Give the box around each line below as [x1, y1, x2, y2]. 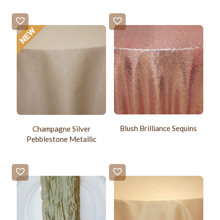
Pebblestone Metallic [27, 134, 97, 143]
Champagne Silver [32, 124, 91, 133]
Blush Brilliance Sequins [120, 124, 197, 133]
